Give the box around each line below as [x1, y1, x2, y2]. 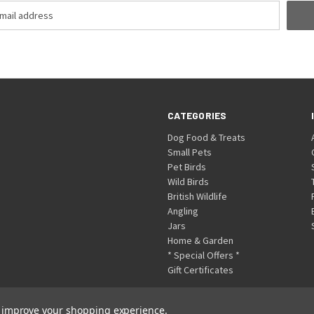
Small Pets [168, 146, 212, 159]
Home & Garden [168, 234, 234, 247]
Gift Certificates [168, 264, 234, 277]
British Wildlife [168, 190, 228, 203]
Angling [168, 205, 199, 218]
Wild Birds [168, 175, 210, 189]
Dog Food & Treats [168, 131, 246, 144]
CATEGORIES [168, 109, 227, 122]
